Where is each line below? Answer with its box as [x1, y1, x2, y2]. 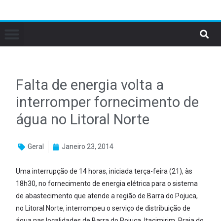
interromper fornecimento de [16, 94, 199, 110]
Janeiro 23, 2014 [62, 143, 114, 150]
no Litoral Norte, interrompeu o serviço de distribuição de [16, 204, 191, 212]
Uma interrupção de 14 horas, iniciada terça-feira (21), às [16, 167, 193, 175]
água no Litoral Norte [16, 111, 150, 128]
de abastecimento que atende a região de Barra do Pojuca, [16, 192, 198, 200]
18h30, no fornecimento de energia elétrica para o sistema [16, 180, 198, 187]
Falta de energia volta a [16, 76, 164, 93]
